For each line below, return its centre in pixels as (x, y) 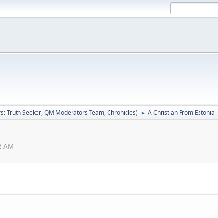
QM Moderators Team (74, 113)
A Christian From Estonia (181, 113)
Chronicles (121, 113)
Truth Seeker (24, 113)
